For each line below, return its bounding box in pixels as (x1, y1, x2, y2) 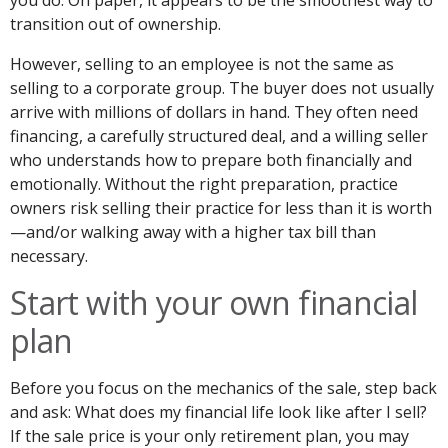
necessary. (10, 245, 88, 268)
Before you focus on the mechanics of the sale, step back (10, 377, 437, 400)
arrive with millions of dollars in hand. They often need (10, 101, 418, 124)
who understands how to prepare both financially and (10, 149, 412, 172)
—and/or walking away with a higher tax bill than (10, 221, 376, 244)
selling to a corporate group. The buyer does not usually (10, 77, 434, 100)
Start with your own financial (10, 281, 418, 325)
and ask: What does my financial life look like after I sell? (10, 401, 427, 424)
